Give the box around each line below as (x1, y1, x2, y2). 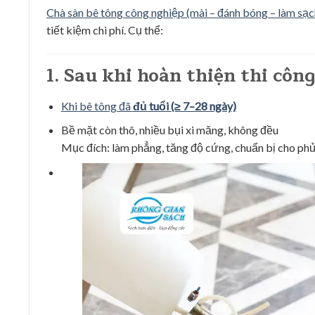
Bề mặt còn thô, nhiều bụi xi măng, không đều (60, 123, 278, 137)
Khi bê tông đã (60, 98, 133, 112)
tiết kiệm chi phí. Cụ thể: (46, 23, 163, 37)
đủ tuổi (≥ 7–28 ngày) (132, 98, 236, 112)
